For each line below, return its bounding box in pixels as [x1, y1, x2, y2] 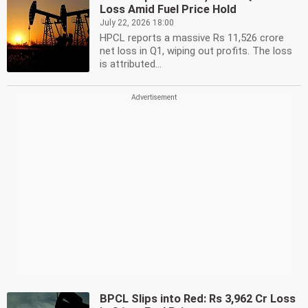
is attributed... [100, 58, 162, 70]
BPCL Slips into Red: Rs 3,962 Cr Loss [100, 292, 296, 305]
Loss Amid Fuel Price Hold [100, 3, 236, 16]
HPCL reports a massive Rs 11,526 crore [100, 32, 284, 44]
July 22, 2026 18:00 [100, 18, 174, 27]
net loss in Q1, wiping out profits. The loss [100, 45, 292, 57]
